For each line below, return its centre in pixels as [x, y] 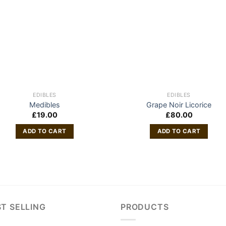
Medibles [44, 105]
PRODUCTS [145, 207]
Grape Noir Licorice [179, 105]
